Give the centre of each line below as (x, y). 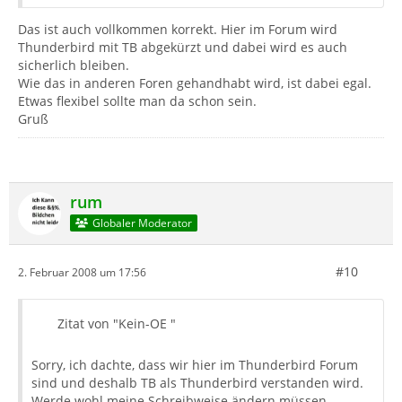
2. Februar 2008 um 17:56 (82, 272)
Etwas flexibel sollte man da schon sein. (137, 101)
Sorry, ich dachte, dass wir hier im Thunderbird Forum (195, 365)
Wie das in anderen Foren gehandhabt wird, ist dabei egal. (195, 83)
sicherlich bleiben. (74, 66)
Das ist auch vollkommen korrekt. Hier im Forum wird (178, 30)
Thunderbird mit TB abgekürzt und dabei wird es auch (183, 48)
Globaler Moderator (142, 223)
